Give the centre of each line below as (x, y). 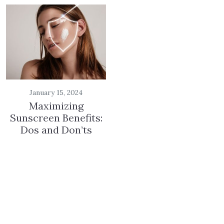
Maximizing (56, 106)
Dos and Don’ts (56, 130)
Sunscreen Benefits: (56, 118)
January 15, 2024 (56, 92)
